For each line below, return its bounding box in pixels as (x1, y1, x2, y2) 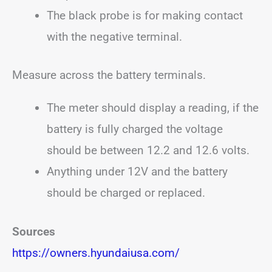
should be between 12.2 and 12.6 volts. (47, 143, 250, 157)
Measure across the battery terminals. (12, 68, 206, 82)
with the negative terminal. (47, 29, 182, 44)
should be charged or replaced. (47, 186, 205, 200)
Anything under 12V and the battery (47, 165, 228, 178)
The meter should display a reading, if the (47, 101, 259, 115)
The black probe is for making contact (47, 8, 243, 22)
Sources (12, 224, 55, 239)
